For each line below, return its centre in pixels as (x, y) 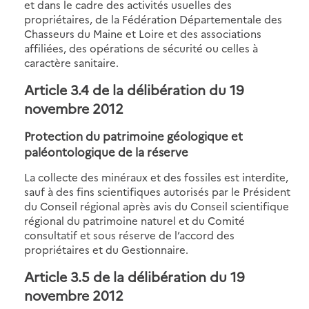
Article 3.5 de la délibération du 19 (134, 276)
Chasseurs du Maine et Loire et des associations (143, 33)
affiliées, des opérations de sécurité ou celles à (141, 48)
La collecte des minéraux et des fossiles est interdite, (156, 177)
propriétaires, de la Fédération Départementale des (153, 19)
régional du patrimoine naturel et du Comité (134, 220)
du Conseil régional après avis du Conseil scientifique (157, 206)
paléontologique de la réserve (106, 151)
